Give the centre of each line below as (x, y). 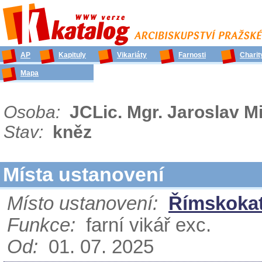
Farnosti (192, 55)
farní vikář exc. (143, 225)
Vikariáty (132, 55)
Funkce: (41, 225)
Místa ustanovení (83, 174)
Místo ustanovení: (82, 204)
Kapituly (72, 55)
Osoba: (34, 112)
